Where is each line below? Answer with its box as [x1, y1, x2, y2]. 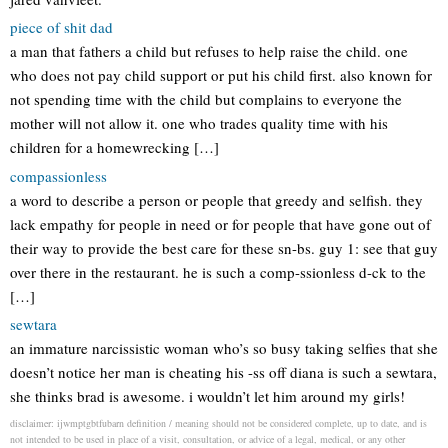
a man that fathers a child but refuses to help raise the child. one [10, 41, 408, 61]
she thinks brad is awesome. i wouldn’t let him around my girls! [10, 386, 405, 406]
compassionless [10, 165, 107, 186]
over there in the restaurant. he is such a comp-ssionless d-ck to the [10, 261, 426, 282]
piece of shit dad [10, 17, 113, 37]
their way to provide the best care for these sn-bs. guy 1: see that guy [10, 237, 438, 258]
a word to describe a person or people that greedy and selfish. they [10, 189, 423, 210]
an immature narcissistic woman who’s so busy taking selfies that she [10, 338, 438, 358]
